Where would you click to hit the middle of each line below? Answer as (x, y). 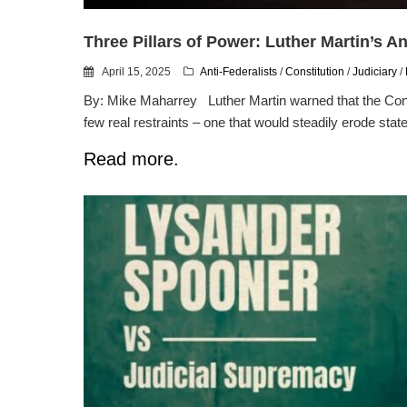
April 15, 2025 (137, 71)
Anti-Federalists (238, 71)
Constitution (315, 71)
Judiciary (375, 71)
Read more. (131, 159)
